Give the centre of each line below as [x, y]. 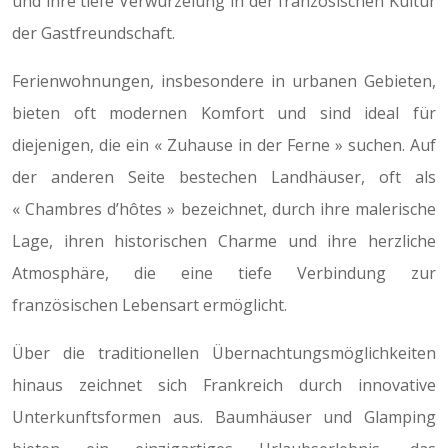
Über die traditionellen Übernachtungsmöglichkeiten [224, 353]
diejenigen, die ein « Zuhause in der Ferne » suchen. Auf [224, 145]
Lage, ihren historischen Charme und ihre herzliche [224, 241]
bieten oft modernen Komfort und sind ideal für [224, 113]
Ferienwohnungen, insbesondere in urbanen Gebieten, [224, 81]
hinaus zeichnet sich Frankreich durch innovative [224, 385]
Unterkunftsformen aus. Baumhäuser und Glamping [224, 417]
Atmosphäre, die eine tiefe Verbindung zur [224, 273]
